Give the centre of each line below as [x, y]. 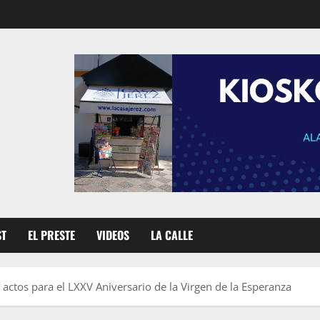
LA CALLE [172, 235]
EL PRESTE [51, 235]
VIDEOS [113, 235]
